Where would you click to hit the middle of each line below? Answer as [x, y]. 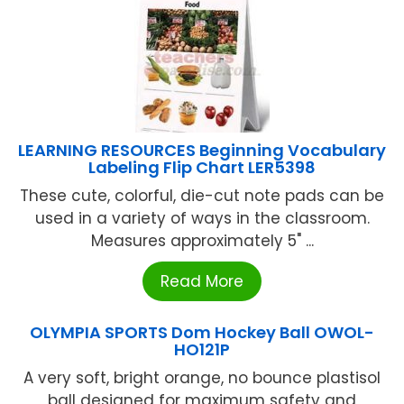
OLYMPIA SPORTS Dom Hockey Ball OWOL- [202, 333]
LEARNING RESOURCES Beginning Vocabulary [202, 151]
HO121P [202, 350]
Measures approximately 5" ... [202, 241]
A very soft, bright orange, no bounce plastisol [202, 378]
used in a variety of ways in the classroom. [202, 219]
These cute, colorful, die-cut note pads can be [202, 196]
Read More [202, 282]
